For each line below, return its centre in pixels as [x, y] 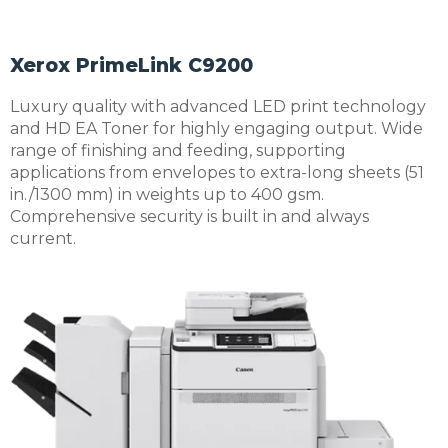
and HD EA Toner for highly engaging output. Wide [216, 128]
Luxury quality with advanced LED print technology [218, 106]
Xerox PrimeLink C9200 [131, 65]
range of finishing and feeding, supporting [178, 150]
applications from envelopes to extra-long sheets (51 [217, 172]
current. [43, 238]
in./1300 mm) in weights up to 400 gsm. [167, 194]
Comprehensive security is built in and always [189, 216]
